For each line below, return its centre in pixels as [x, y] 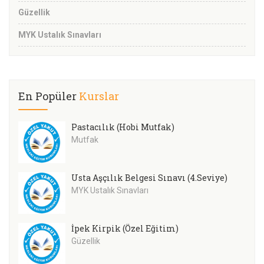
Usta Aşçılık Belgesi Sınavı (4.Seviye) [149, 178]
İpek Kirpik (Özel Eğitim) [125, 229]
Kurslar [99, 96]
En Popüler [49, 96]
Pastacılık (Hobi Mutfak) [123, 127]
